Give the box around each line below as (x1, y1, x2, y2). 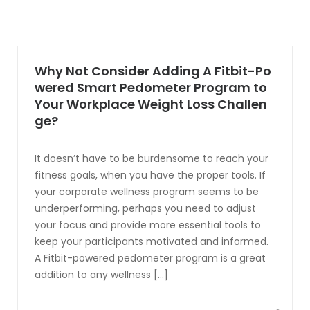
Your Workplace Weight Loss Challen (35, 95, 267, 113)
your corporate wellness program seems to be (35, 185, 259, 199)
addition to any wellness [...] (35, 268, 168, 282)
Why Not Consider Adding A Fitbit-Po (35, 62, 271, 80)
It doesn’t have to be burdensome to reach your (35, 152, 268, 165)
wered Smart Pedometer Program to (35, 79, 267, 96)
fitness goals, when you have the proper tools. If (35, 168, 266, 182)
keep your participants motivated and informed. (35, 235, 268, 248)
